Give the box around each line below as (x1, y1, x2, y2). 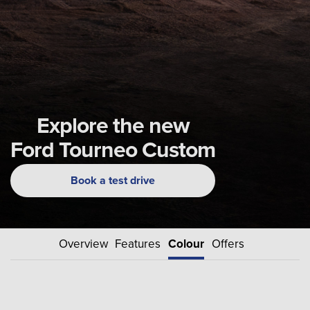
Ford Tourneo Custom (10, 132, 215, 165)
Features (115, 235, 161, 252)
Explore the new (36, 108, 190, 141)
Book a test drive (71, 172, 155, 189)
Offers (211, 235, 244, 252)
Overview (58, 235, 108, 252)
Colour (168, 235, 204, 252)
